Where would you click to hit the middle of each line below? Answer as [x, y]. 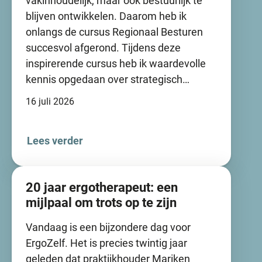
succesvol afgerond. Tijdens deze [103, 48]
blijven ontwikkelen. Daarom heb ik [106, 16]
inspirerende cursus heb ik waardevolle [116, 63]
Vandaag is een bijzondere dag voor [108, 227]
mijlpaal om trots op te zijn [101, 203]
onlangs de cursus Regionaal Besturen [114, 32]
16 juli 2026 [50, 101]
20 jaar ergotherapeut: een [102, 187]
